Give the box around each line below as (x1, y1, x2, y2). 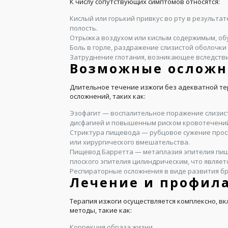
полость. (70, 23, 98, 33)
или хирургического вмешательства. (70, 137, 190, 147)
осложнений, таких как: (70, 92, 146, 101)
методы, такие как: (70, 206, 132, 215)
